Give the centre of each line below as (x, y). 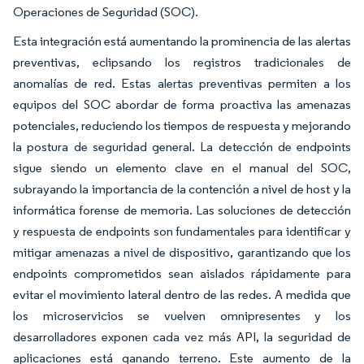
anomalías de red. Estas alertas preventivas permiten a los (182, 83)
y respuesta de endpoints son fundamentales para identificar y (182, 231)
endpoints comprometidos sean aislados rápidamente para (182, 273)
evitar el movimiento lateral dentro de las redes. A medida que (182, 294)
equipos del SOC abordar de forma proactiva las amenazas (182, 104)
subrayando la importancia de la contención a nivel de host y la (182, 188)
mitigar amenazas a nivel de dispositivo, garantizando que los (182, 252)
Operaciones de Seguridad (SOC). (107, 11)
